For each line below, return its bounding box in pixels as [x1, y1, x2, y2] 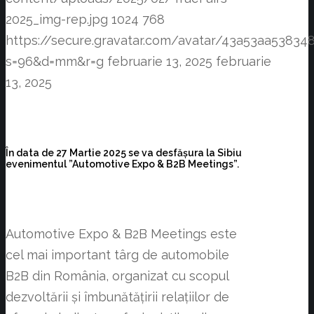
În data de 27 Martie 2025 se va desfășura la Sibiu [6, 147, 242, 158]
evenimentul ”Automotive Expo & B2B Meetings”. [6, 158, 239, 170]
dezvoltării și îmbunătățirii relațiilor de [6, 289, 229, 305]
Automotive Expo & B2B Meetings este [6, 226, 237, 242]
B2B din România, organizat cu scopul [6, 268, 228, 284]
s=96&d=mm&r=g [6, 53, 104, 69]
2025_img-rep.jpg [6, 11, 108, 27]
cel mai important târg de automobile [6, 247, 229, 263]
